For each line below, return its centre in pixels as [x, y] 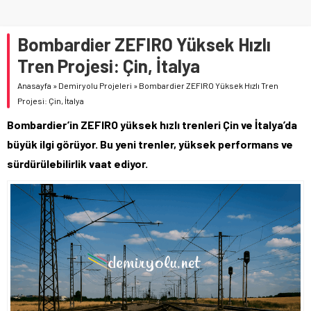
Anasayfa [34, 85]
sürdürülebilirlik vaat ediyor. [77, 163]
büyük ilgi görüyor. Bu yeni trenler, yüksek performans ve [150, 144]
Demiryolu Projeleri [95, 85]
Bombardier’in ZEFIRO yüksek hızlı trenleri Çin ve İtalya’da [152, 124]
